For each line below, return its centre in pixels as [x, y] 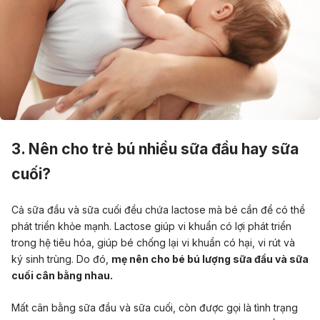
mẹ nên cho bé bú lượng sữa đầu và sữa [210, 259]
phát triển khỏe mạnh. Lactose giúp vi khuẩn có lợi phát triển [151, 226]
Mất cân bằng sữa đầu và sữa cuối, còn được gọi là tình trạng [155, 307]
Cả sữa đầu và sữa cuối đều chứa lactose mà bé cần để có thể [158, 209]
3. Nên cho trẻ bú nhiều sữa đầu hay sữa [155, 149]
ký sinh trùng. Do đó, [61, 259]
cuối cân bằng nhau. [62, 275]
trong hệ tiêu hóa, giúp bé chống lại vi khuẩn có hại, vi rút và [153, 242]
